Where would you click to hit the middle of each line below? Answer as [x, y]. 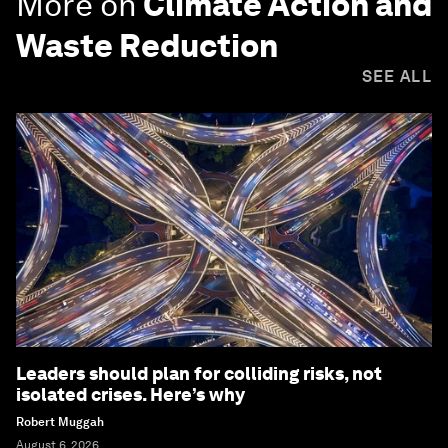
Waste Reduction [147, 46]
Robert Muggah [60, 422]
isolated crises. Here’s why [130, 395]
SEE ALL [396, 77]
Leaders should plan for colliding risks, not [199, 374]
